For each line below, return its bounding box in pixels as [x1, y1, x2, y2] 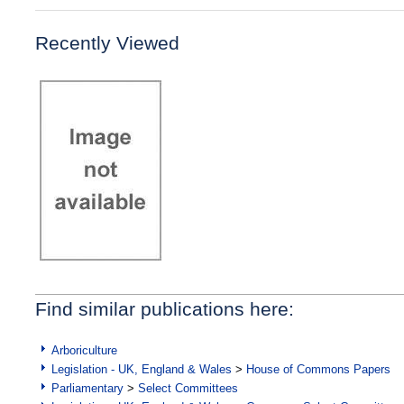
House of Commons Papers [246, 362, 390, 376]
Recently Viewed [35, 32, 179, 53]
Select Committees [138, 381, 238, 395]
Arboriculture [51, 343, 117, 357]
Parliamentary [51, 381, 124, 395]
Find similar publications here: [35, 298, 294, 319]
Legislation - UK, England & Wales [51, 362, 232, 376]
